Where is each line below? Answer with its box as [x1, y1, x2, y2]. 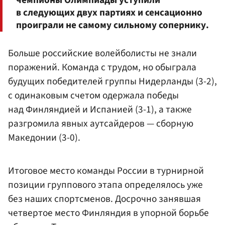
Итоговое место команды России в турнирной [8, 164, 204, 178]
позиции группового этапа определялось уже [8, 178, 203, 192]
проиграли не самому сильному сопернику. [16, 18, 209, 32]
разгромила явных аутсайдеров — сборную [8, 116, 193, 131]
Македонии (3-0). [8, 130, 80, 145]
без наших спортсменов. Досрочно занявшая [8, 192, 201, 206]
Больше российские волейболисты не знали [8, 46, 197, 60]
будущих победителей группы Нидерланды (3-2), [8, 74, 217, 88]
